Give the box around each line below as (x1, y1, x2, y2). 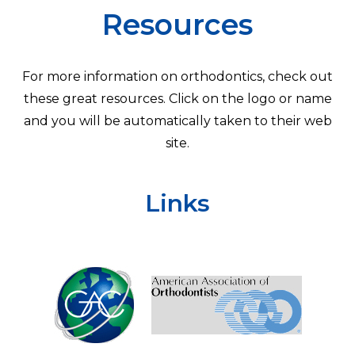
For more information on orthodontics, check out (22, 68, 333, 84)
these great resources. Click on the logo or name (23, 90, 332, 106)
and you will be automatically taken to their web (23, 113, 332, 128)
